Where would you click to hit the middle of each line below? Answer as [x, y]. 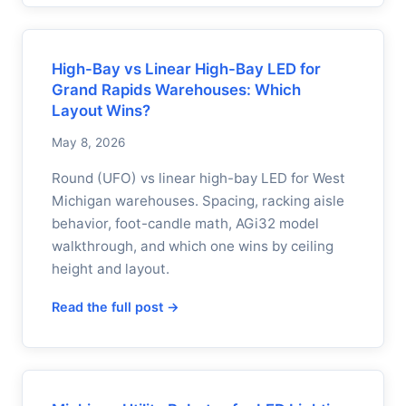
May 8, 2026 [88, 142]
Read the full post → [116, 307]
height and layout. [111, 269]
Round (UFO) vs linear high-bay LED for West [198, 178]
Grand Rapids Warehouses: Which [176, 90]
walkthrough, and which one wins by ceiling [193, 246]
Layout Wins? [101, 111]
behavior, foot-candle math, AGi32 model [185, 223]
